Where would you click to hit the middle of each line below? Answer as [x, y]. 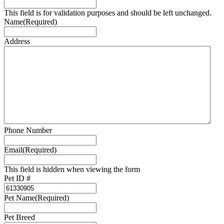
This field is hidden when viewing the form [72, 169]
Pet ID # [17, 178]
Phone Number [28, 130]
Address [17, 41]
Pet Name [19, 197]
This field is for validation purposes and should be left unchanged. [108, 12]
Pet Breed [19, 217]
